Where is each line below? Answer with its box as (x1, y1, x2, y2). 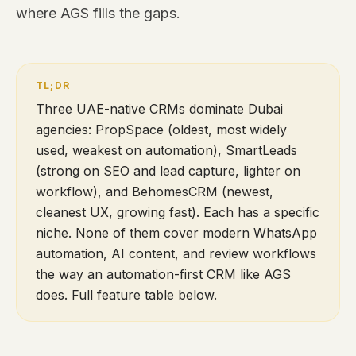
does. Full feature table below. (36, 287, 217, 303)
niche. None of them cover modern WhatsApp (36, 225, 317, 241)
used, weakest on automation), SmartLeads (36, 142, 297, 158)
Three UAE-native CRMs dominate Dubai (36, 101, 283, 117)
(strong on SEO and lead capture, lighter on (36, 163, 300, 179)
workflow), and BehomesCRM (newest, (36, 184, 273, 199)
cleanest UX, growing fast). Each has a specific (36, 204, 319, 220)
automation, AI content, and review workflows (36, 246, 316, 261)
